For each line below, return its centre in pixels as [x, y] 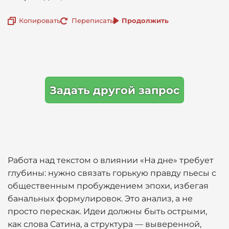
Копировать [40, 20]
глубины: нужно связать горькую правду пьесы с [112, 173]
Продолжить [145, 20]
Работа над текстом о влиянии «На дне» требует [111, 160]
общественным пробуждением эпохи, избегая [108, 186]
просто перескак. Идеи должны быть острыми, [107, 211]
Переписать [93, 20]
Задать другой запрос [114, 90]
